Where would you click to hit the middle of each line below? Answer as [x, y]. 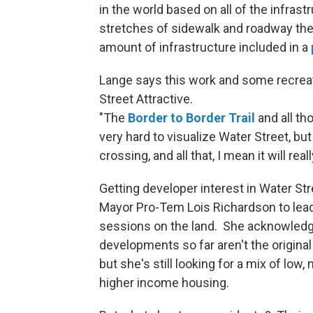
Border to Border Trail [191, 118]
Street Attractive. [146, 99]
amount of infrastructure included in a [205, 48]
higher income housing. [164, 283]
